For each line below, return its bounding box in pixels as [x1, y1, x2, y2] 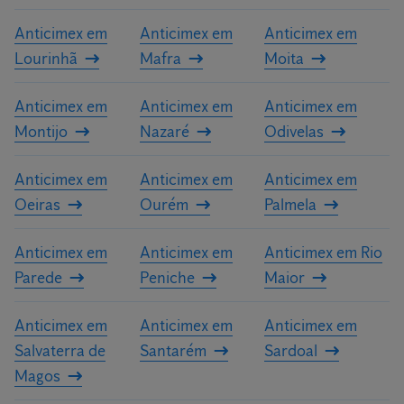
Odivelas [264, 122, 325, 142]
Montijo [14, 122, 68, 142]
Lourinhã [14, 49, 78, 69]
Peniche [139, 268, 195, 288]
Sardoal [264, 341, 318, 361]
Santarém [139, 341, 207, 361]
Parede [14, 268, 62, 288]
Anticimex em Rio [264, 243, 383, 262]
